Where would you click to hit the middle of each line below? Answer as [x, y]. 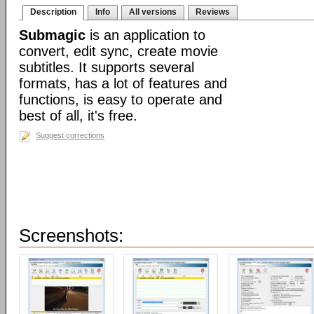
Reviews [213, 12]
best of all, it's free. [78, 116]
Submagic [52, 35]
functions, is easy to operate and [121, 100]
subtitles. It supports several [107, 67]
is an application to [145, 35]
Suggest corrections [70, 135]
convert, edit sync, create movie [118, 51]
